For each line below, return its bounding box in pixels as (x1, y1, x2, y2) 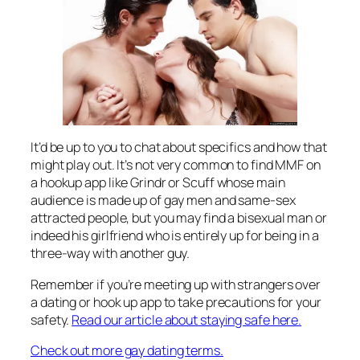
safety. (31, 310, 72, 329)
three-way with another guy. (31, 244, 190, 263)
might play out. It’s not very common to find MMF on (31, 156, 321, 174)
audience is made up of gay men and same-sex (31, 191, 296, 210)
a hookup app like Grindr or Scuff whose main (31, 174, 285, 192)
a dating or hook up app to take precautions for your (31, 292, 321, 311)
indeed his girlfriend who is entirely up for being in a (31, 227, 319, 245)
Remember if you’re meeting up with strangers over (31, 275, 321, 293)
